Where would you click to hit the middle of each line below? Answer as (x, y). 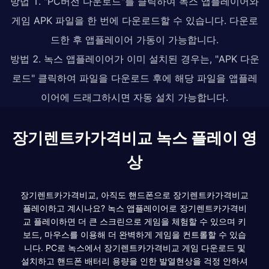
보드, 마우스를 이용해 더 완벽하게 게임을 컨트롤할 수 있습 (134, 234)
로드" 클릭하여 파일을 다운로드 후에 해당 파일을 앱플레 (134, 78)
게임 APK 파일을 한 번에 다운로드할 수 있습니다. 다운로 (134, 20)
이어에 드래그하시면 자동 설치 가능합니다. (134, 97)
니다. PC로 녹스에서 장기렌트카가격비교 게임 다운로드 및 (134, 247)
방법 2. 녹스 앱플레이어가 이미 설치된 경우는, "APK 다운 (134, 59)
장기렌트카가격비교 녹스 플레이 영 (134, 138)
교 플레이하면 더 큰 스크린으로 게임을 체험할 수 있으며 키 (134, 221)
